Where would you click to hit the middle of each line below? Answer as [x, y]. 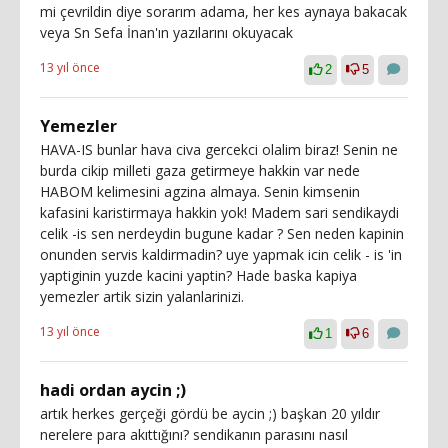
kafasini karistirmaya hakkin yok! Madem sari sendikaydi [219, 212]
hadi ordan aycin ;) [113, 390]
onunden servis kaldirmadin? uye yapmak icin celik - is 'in [221, 254]
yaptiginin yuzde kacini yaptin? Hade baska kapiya [198, 275]
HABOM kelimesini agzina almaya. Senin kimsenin [200, 191]
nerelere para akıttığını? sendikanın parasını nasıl [194, 434]
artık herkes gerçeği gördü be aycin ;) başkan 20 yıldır [210, 413]
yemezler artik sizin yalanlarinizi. [142, 296]
